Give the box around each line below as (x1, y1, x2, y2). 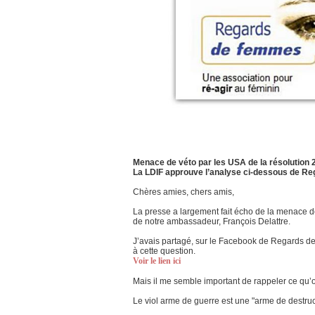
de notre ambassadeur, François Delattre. (133, 217, 290, 227)
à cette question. (133, 246, 195, 257)
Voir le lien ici (133, 256, 181, 266)
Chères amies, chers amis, (133, 187, 234, 198)
